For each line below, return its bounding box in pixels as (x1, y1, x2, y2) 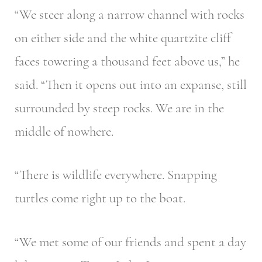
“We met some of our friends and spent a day (15, 233, 246, 250)
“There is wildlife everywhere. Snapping (15, 167, 217, 184)
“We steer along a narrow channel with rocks (15, 6, 244, 23)
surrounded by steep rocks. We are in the (15, 99, 224, 116)
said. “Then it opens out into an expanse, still (15, 76, 247, 93)
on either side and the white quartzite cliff (15, 29, 231, 46)
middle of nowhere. (15, 123, 113, 140)
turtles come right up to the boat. (15, 190, 185, 207)
